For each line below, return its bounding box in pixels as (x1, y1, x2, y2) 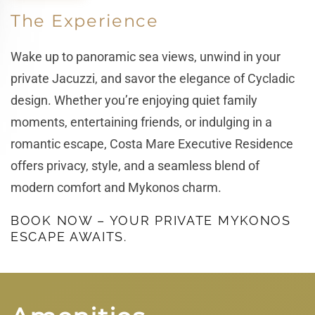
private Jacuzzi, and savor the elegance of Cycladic (11, 70, 295, 86)
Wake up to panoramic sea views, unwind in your (11, 49, 281, 64)
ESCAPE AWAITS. (11, 229, 127, 244)
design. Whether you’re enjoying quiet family (11, 92, 257, 108)
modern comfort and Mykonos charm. (11, 179, 221, 195)
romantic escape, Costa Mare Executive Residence (11, 136, 293, 151)
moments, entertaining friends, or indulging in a (11, 114, 272, 129)
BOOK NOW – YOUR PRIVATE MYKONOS (11, 212, 291, 228)
